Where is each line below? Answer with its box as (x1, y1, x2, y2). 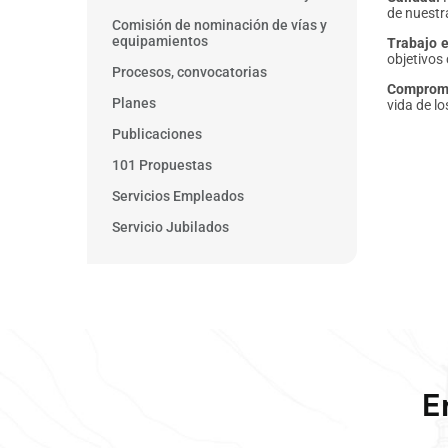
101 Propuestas (112, 157, 212, 174)
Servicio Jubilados (112, 219, 229, 236)
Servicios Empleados (112, 188, 244, 205)
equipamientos (112, 33, 208, 50)
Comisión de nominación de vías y (112, 17, 327, 34)
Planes (112, 95, 156, 112)
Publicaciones (112, 126, 202, 143)
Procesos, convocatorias (112, 64, 267, 81)
